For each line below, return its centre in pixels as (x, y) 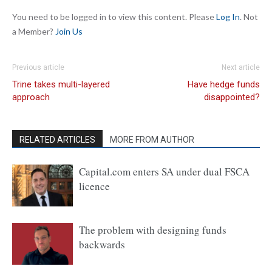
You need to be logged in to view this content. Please (114, 17)
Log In (228, 17)
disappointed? (232, 97)
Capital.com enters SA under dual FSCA (164, 172)
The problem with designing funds (153, 230)
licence (94, 186)
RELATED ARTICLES (57, 140)
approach (31, 97)
